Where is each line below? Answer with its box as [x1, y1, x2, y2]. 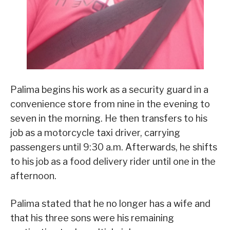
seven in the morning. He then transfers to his [10, 113, 207, 124]
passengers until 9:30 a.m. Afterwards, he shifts [10, 142, 217, 153]
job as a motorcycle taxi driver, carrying [10, 127, 180, 139]
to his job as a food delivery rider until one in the [10, 156, 216, 167]
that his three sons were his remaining [10, 213, 174, 224]
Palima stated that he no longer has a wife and [10, 198, 210, 209]
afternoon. [10, 170, 56, 182]
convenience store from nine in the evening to [10, 99, 210, 110]
